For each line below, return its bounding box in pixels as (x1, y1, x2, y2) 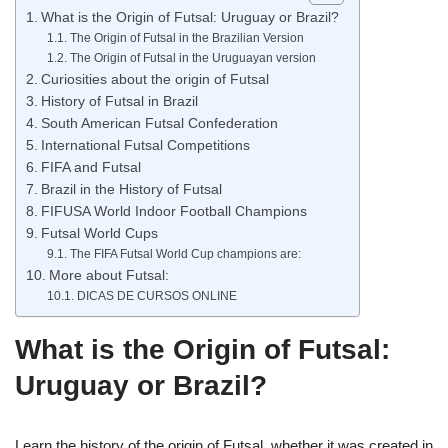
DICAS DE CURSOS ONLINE (76, 288, 237, 303)
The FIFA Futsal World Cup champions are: (69, 246, 301, 261)
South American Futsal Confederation (40, 115, 278, 131)
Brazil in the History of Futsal (40, 181, 222, 197)
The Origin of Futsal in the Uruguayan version (69, 50, 316, 65)
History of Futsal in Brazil (40, 93, 198, 109)
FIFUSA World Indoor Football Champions (40, 203, 307, 219)
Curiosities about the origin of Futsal (40, 71, 269, 87)
